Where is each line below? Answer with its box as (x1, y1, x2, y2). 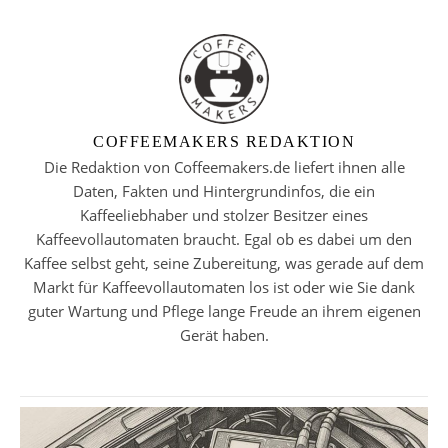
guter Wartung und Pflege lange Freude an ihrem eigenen (27, 300, 421, 321)
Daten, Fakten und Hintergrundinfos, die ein (73, 180, 375, 201)
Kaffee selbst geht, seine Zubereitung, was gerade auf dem (24, 252, 424, 273)
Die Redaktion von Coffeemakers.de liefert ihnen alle (43, 156, 405, 177)
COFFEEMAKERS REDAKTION (93, 132, 355, 150)
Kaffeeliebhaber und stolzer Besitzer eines (80, 204, 368, 225)
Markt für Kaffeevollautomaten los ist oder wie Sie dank (33, 276, 415, 297)
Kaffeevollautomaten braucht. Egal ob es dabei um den (36, 228, 412, 249)
